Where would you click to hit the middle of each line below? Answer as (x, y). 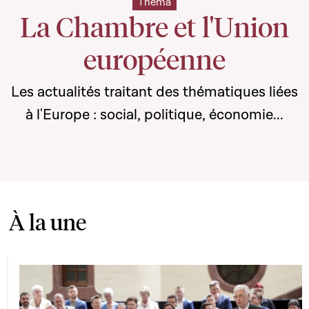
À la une (48, 222)
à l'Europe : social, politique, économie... (154, 115)
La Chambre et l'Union (154, 26)
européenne (154, 59)
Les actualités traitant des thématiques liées (154, 92)
